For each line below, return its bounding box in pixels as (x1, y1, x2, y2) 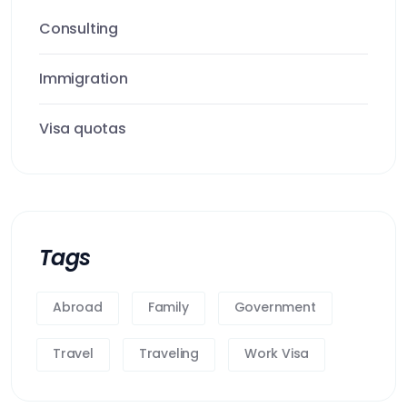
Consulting (39, 18, 118, 39)
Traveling (138, 344, 200, 362)
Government (233, 298, 316, 316)
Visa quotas (39, 118, 126, 139)
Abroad (53, 298, 103, 316)
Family (147, 298, 189, 316)
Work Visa (244, 344, 310, 362)
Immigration (39, 68, 128, 89)
